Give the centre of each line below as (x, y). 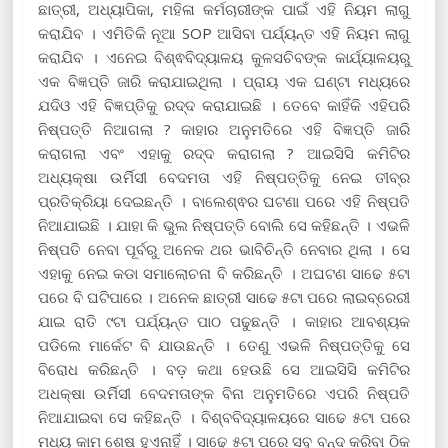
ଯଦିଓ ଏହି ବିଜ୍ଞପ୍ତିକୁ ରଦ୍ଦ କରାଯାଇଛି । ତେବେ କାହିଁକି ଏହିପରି (224, 104)
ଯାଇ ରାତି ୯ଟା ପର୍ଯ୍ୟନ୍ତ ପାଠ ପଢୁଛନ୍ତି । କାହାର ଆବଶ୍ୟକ (224, 320)
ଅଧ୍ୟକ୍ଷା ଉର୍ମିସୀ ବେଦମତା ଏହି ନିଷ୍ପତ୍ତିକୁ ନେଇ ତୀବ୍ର (224, 176)
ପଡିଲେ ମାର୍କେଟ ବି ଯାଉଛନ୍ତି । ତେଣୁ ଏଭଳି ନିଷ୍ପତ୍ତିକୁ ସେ (224, 344)
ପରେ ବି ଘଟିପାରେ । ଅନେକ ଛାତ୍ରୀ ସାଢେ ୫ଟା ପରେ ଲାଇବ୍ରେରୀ (224, 296)
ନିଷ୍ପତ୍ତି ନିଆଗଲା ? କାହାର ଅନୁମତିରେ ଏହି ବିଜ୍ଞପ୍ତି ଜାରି (224, 128)
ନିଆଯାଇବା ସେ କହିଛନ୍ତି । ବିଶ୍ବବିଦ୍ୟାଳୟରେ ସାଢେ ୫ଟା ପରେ (224, 416)
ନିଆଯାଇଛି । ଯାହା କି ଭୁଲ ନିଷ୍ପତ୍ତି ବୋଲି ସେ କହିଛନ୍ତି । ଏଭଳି (224, 224)
